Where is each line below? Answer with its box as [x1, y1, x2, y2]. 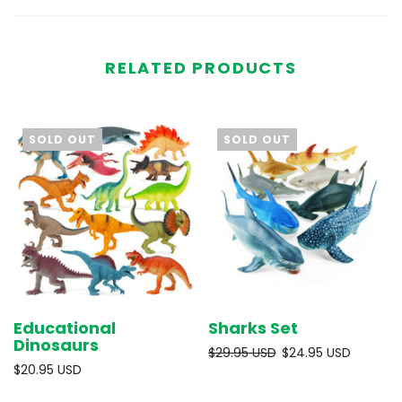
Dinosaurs [13, 333, 99, 356]
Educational [13, 316, 116, 339]
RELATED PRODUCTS [105, 57, 297, 79]
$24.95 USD [281, 343, 351, 362]
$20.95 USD [13, 360, 82, 379]
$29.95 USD [207, 343, 276, 362]
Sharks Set [207, 316, 298, 339]
